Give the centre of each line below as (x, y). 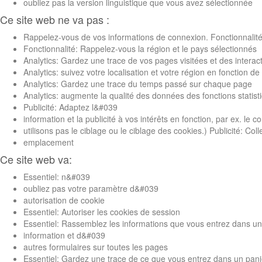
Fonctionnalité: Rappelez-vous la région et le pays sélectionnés (140, 48)
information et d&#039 (64, 235)
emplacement (49, 142)
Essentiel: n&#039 (57, 176)
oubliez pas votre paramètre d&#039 (91, 188)
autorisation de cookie (64, 200)
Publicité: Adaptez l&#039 (70, 107)
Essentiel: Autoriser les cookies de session (102, 211)
